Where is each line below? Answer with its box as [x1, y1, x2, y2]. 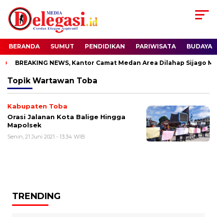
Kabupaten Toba [7, 102, 67, 110]
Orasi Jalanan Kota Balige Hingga [7, 113, 125, 121]
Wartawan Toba [32, 76, 97, 86]
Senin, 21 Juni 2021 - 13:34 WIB [7, 133, 85, 140]
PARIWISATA [136, 43, 176, 50]
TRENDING [12, 191, 61, 202]
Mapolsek [7, 121, 42, 129]
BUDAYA [186, 43, 212, 50]
